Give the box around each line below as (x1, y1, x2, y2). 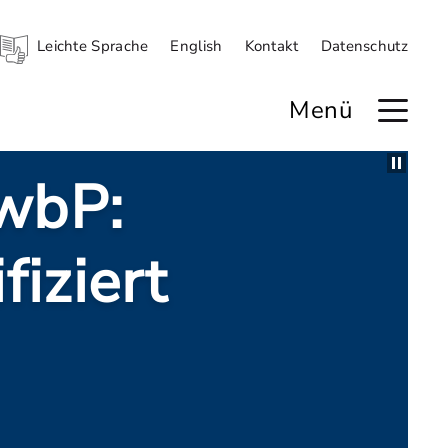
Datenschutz (320, 36, 408, 56)
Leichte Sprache (36, 36, 149, 56)
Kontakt (244, 36, 299, 56)
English (170, 36, 223, 56)
